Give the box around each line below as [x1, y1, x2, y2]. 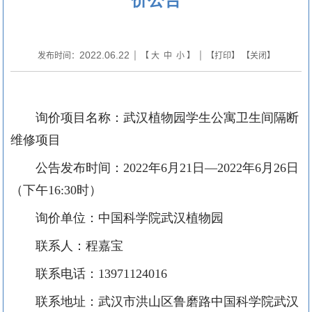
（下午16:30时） [10, 182, 123, 197]
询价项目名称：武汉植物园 [36, 110, 186, 125]
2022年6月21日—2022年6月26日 [123, 160, 299, 175]
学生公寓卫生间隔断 [186, 110, 299, 125]
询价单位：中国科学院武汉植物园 [36, 210, 224, 225]
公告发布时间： [36, 160, 123, 175]
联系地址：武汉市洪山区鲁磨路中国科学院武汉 [36, 294, 299, 309]
